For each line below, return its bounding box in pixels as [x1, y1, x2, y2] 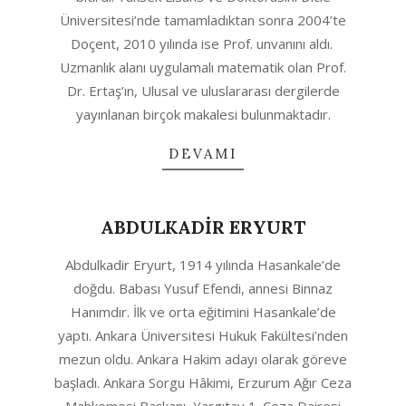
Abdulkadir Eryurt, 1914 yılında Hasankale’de [65, 256, 341, 274]
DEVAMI [169, 145, 237, 162]
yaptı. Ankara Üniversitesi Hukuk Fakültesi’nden [58, 326, 348, 344]
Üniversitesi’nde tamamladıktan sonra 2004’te [60, 11, 346, 29]
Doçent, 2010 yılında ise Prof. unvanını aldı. [70, 34, 336, 53]
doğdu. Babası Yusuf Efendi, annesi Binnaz [73, 279, 333, 297]
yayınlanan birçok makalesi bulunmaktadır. [75, 105, 331, 123]
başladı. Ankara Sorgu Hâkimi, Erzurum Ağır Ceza [54, 373, 352, 391]
